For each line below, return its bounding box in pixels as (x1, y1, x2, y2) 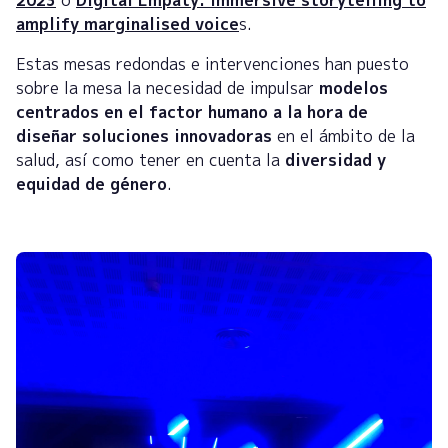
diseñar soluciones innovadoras (16, 125, 272, 148)
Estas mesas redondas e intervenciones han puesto (16, 53, 409, 76)
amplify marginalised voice (16, 13, 239, 36)
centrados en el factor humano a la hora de (16, 101, 368, 124)
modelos (314, 77, 388, 100)
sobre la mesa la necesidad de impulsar (16, 77, 314, 100)
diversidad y (280, 149, 386, 172)
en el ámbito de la (272, 125, 415, 148)
